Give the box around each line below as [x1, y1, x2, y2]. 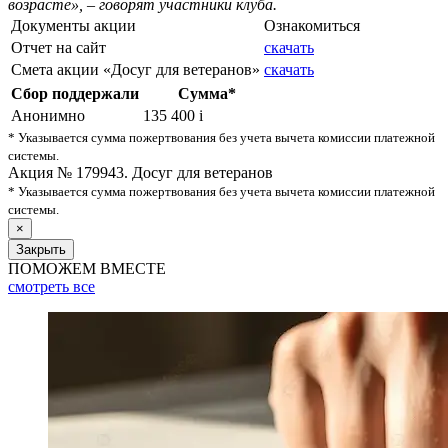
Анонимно [11, 107, 85, 124]
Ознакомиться [264, 17, 360, 34]
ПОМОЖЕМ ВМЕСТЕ [8, 260, 166, 277]
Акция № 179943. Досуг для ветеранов [8, 164, 273, 181]
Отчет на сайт [11, 39, 106, 56]
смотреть [8, 278, 69, 295]
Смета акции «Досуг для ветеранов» [11, 61, 260, 78]
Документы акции [11, 17, 136, 34]
